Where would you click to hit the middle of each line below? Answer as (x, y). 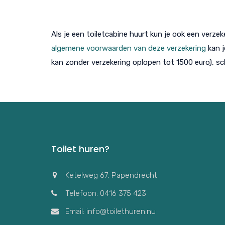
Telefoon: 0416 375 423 (106, 193)
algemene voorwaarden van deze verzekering (129, 48)
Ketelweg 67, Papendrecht (111, 175)
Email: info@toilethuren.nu (110, 211)
